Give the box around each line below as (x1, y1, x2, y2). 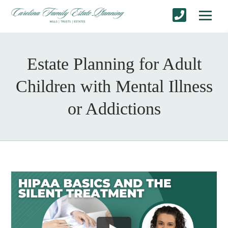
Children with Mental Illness (15, 76, 213, 96)
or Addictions (67, 99, 161, 118)
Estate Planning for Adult (26, 54, 202, 73)
